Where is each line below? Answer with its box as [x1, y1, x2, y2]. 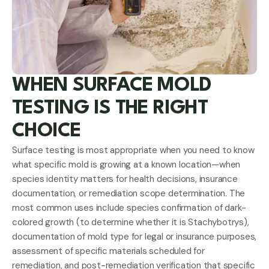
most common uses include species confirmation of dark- [12, 201, 247, 214]
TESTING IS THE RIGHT [12, 98, 208, 118]
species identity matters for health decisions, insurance [12, 172, 238, 185]
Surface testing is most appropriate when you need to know [12, 144, 255, 156]
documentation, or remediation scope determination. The [12, 187, 246, 199]
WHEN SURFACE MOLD [12, 75, 211, 95]
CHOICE [12, 121, 81, 141]
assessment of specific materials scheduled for [12, 244, 205, 257]
